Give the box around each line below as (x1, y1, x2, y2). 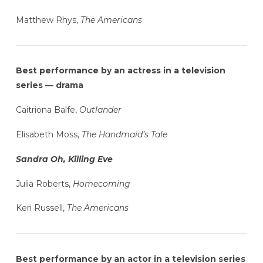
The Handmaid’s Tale (81, 129, 167, 140)
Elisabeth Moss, (15, 129, 82, 140)
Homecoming (72, 178, 130, 189)
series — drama (15, 80, 83, 91)
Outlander (79, 104, 122, 116)
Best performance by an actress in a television (15, 65, 225, 76)
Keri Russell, (15, 203, 67, 214)
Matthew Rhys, (15, 15, 80, 26)
